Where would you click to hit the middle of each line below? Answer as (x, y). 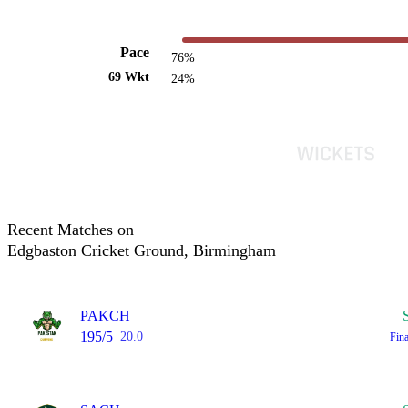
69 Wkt (128, 77)
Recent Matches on (71, 229)
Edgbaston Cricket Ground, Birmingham (142, 250)
